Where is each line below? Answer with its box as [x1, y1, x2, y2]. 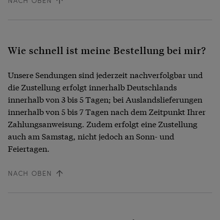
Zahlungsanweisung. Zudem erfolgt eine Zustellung [8, 118, 197, 130]
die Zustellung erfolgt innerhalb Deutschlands [8, 81, 177, 93]
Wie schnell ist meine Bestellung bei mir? [8, 44, 206, 57]
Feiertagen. [8, 142, 50, 154]
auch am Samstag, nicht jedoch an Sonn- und [8, 130, 174, 142]
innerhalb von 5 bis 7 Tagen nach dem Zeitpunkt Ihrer [8, 106, 206, 117]
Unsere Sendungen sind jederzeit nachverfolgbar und [8, 69, 203, 81]
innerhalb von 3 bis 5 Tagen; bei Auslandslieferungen [8, 93, 202, 105]
